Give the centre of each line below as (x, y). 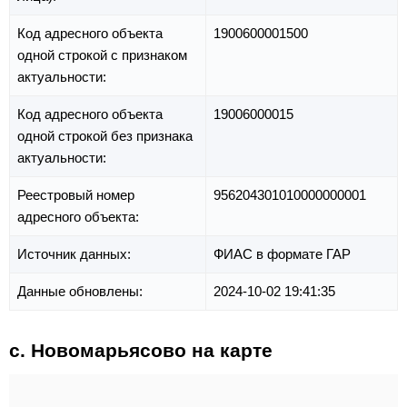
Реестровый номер (76, 195)
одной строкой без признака (105, 136)
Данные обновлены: (82, 292)
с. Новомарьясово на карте (141, 351)
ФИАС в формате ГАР (282, 254)
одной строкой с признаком (102, 55)
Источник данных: (76, 254)
